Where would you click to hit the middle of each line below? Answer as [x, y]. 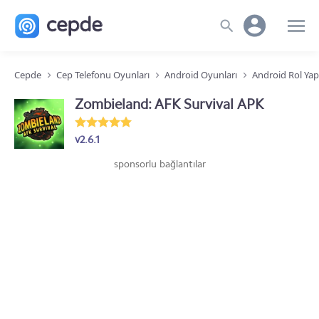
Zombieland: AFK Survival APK [169, 104]
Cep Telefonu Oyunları [103, 75]
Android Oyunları [201, 75]
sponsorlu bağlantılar [159, 164]
